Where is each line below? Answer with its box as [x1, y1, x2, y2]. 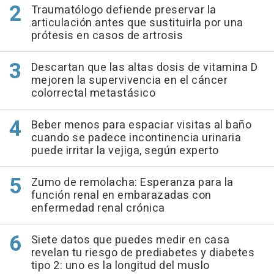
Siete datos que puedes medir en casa [31, 232, 230, 249]
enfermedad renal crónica [31, 200, 165, 217]
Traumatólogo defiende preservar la [31, 2, 217, 19]
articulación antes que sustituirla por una [31, 15, 243, 32]
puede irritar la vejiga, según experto [31, 143, 219, 160]
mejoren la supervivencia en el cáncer [31, 72, 228, 89]
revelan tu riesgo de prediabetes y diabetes [31, 245, 254, 262]
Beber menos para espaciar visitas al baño [31, 117, 251, 134]
